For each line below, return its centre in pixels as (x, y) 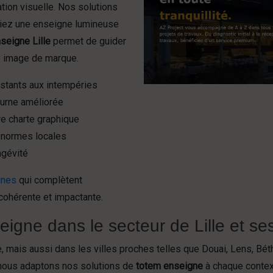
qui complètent (49, 180)
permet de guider (88, 41)
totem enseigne (169, 266)
